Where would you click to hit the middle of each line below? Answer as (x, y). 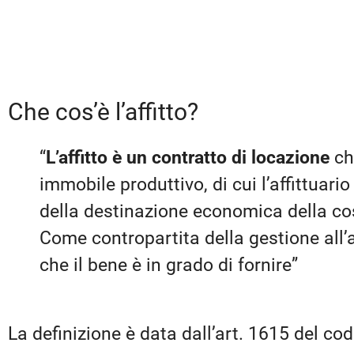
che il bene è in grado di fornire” (169, 265)
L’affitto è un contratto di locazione (188, 157)
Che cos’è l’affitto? (103, 111)
